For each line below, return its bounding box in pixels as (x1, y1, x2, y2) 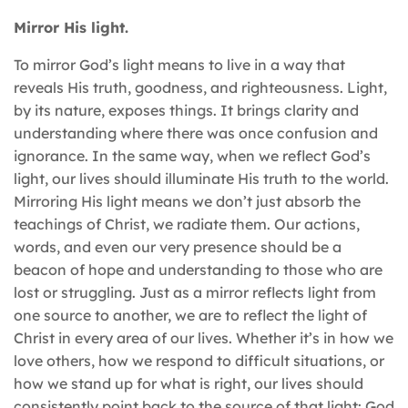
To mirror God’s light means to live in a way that (14, 55, 345, 74)
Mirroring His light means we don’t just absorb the (14, 191, 361, 210)
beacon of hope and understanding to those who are (14, 260, 382, 279)
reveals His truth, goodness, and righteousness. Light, (14, 77, 387, 97)
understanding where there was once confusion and (14, 123, 378, 142)
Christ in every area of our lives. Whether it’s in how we (14, 328, 393, 347)
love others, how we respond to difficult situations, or (14, 351, 384, 370)
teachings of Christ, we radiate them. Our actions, (14, 214, 360, 233)
